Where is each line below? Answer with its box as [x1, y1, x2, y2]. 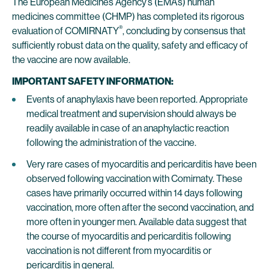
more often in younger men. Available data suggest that [26, 216, 247, 228]
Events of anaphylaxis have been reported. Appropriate [26, 94, 248, 105]
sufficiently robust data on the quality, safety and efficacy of [12, 40, 248, 51]
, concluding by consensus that [122, 25, 246, 37]
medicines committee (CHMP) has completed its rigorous [12, 11, 244, 22]
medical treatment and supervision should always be [26, 108, 237, 119]
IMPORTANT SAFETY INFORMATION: [12, 76, 174, 87]
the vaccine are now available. [12, 54, 130, 65]
